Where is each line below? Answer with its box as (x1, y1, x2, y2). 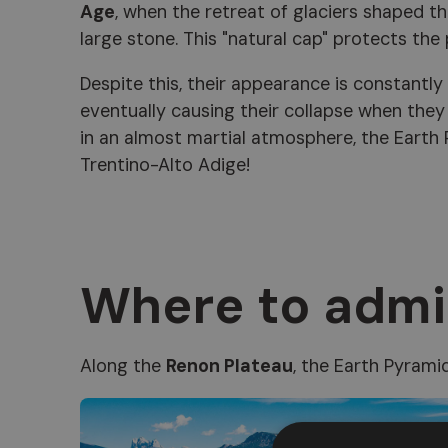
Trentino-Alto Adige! (80, 153, 250, 178)
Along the (80, 353, 166, 378)
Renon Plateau (166, 353, 293, 378)
